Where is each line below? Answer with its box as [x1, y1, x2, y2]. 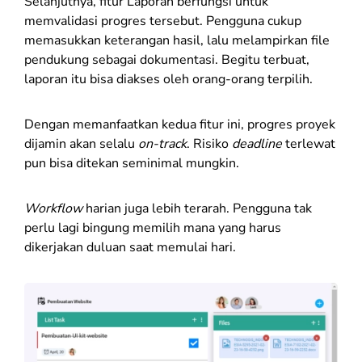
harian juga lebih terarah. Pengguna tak [82, 200, 312, 218]
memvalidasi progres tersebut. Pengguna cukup [24, 12, 301, 31]
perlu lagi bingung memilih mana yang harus [24, 219, 281, 238]
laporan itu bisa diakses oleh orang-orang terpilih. [24, 70, 313, 89]
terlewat [285, 135, 335, 154]
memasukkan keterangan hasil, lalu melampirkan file [24, 32, 330, 50]
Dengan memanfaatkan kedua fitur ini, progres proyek [24, 116, 335, 134]
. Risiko [187, 135, 232, 154]
